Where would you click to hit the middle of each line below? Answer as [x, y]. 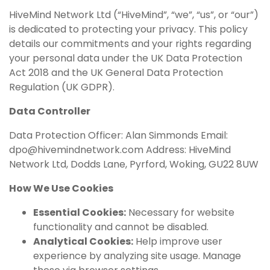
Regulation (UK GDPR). [62, 87]
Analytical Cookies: [83, 241]
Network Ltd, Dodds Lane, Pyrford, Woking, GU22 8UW [134, 164]
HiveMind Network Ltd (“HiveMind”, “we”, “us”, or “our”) [134, 14]
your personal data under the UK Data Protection [126, 58]
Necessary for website [180, 212]
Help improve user [178, 241]
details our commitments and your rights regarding [130, 43]
